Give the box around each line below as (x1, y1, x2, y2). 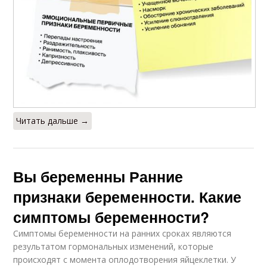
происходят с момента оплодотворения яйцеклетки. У (13, 253, 237, 265)
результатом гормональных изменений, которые (13, 240, 214, 252)
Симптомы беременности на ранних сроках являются (13, 227, 232, 239)
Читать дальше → (16, 114, 89, 126)
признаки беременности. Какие (13, 185, 242, 207)
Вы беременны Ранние (13, 165, 184, 187)
